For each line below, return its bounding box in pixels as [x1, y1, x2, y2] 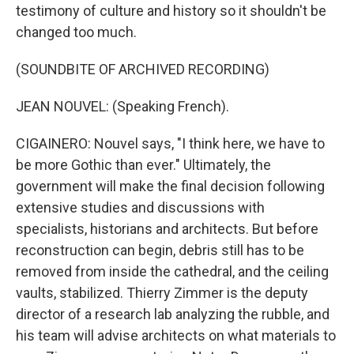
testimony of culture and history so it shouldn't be [16, 2, 326, 19]
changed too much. [16, 24, 137, 40]
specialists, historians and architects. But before [16, 220, 318, 237]
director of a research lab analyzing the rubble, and [16, 306, 330, 322]
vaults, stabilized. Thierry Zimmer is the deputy [16, 284, 308, 301]
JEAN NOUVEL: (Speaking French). [16, 98, 229, 115]
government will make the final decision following [16, 178, 325, 194]
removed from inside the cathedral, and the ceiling [16, 263, 329, 280]
